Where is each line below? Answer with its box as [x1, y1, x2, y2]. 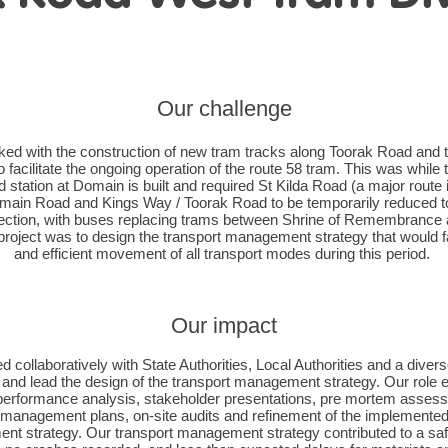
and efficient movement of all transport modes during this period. [14, 245, 434, 262]
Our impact [171, 313, 277, 338]
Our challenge [156, 96, 292, 121]
